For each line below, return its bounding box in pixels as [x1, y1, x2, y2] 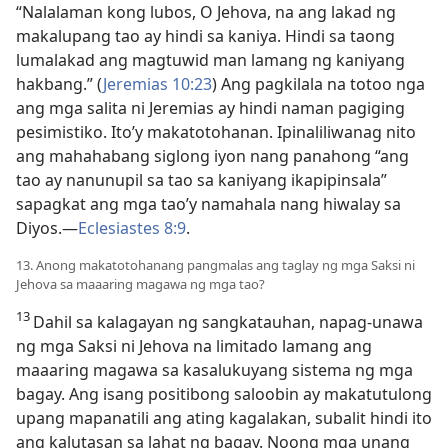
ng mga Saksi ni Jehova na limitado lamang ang [16, 335, 372, 357]
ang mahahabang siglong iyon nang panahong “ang [16, 145, 409, 167]
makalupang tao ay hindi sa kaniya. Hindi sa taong [16, 25, 395, 47]
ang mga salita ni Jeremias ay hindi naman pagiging [16, 97, 405, 119]
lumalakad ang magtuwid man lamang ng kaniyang [16, 49, 405, 71]
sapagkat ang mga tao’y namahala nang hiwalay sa [16, 193, 401, 215]
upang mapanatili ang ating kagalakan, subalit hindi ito [16, 407, 432, 429]
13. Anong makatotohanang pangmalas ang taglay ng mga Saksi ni [16, 256, 415, 274]
